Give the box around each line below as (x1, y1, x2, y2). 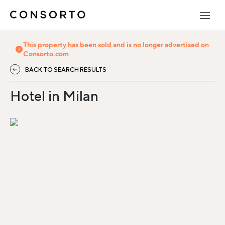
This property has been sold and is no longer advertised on (23, 41, 209, 49)
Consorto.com (23, 50, 69, 58)
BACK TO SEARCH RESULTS (25, 66, 106, 73)
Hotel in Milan (10, 87, 98, 104)
